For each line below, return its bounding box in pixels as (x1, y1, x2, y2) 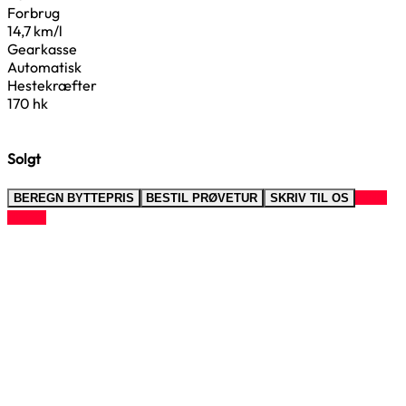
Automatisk (7, 58, 82, 77)
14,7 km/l (7, 22, 63, 41)
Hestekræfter (7, 76, 97, 95)
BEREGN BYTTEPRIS (13, 190, 134, 205)
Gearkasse (7, 40, 77, 59)
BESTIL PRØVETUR (146, 190, 258, 205)
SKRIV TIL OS (269, 190, 349, 205)
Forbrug (7, 4, 60, 23)
